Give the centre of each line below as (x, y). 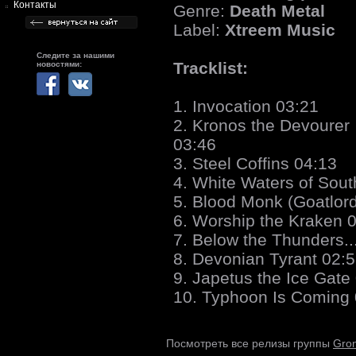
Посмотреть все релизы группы (250, 344)
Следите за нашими (75, 56)
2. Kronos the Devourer (261, 125)
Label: (199, 29)
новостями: (59, 64)
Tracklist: (211, 68)
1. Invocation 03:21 (246, 106)
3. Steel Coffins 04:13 (255, 163)
